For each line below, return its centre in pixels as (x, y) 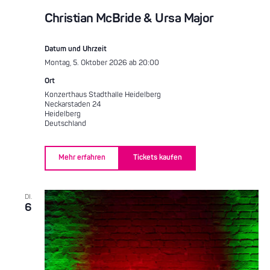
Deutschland (65, 124)
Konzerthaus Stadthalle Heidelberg (102, 95)
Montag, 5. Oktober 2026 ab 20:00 (102, 63)
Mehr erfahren (82, 158)
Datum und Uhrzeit (75, 49)
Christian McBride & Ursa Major (129, 18)
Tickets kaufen (157, 158)
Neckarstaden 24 (73, 104)
